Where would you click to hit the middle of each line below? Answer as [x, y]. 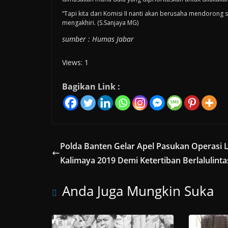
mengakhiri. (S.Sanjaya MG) [100, 22]
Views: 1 [75, 62]
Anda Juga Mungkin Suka [138, 191]
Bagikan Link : [91, 86]
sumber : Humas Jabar [98, 39]
